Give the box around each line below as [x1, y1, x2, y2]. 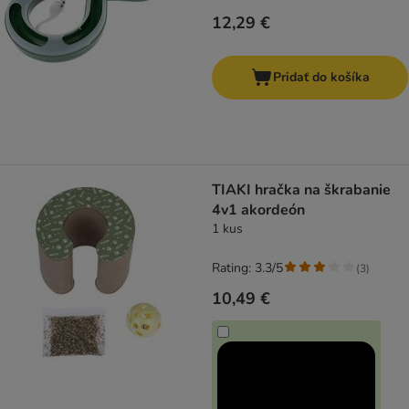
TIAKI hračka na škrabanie [212, 180, 391, 201]
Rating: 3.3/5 [212, 259, 283, 278]
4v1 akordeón [212, 200, 305, 221]
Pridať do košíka [272, 68, 370, 87]
